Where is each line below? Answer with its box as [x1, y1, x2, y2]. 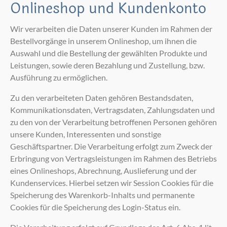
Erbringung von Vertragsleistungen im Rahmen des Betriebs [10, 153, 217, 163]
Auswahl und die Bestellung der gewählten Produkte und [10, 48, 207, 58]
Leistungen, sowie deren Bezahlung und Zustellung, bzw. [10, 60, 205, 70]
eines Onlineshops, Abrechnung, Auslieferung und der [10, 165, 197, 175]
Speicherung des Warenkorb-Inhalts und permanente [10, 190, 195, 200]
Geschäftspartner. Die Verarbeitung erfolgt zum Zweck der [10, 141, 212, 151]
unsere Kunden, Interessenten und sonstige [10, 129, 161, 139]
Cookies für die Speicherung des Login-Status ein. [10, 202, 180, 212]
